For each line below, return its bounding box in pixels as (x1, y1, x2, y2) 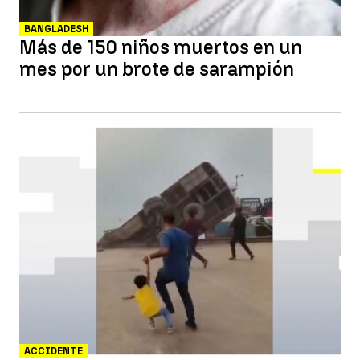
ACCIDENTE (24, 346, 83, 357)
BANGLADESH (24, 23, 88, 35)
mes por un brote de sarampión (19, 57, 294, 80)
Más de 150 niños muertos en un (19, 35, 302, 59)
